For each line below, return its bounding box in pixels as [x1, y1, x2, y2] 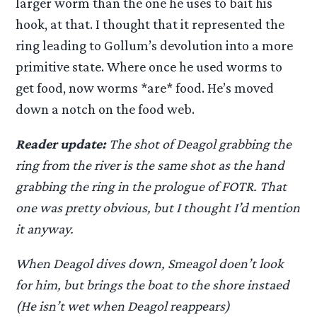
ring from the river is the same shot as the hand [16, 156, 285, 173]
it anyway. [16, 220, 74, 236]
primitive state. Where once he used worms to [16, 58, 283, 74]
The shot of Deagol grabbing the [106, 135, 292, 151]
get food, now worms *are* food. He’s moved [16, 79, 275, 96]
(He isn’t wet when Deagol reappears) [16, 298, 231, 314]
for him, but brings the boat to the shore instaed [16, 277, 290, 293]
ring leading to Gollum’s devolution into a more [16, 37, 294, 53]
